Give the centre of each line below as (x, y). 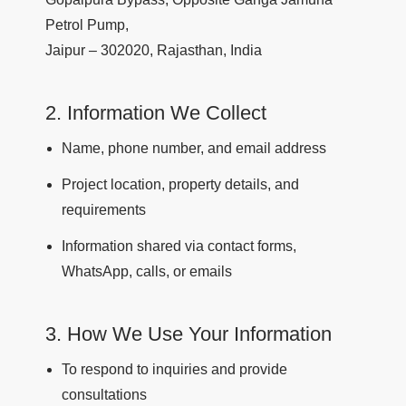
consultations (104, 395)
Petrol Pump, (87, 25)
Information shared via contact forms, (179, 246)
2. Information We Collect (156, 113)
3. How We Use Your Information (188, 334)
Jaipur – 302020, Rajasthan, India (154, 51)
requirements (104, 210)
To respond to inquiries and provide (174, 370)
